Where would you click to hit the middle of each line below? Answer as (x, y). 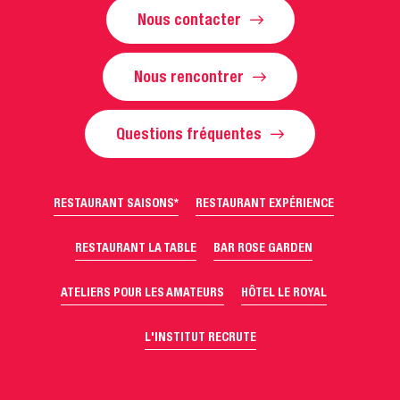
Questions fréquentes (189, 134)
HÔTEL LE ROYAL (283, 292)
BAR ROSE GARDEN (262, 248)
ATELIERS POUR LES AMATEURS (142, 292)
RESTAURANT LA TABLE (135, 248)
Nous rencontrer (189, 77)
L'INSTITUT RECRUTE (200, 337)
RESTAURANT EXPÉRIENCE (264, 203)
